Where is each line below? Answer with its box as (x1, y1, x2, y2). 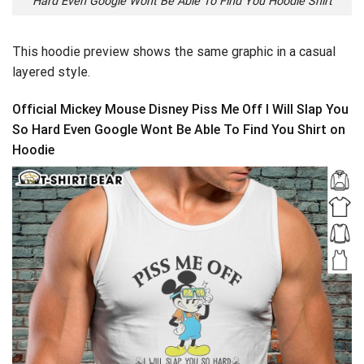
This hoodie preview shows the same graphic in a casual (12, 44, 336, 60)
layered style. (12, 64, 90, 80)
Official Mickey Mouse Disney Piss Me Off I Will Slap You (12, 101, 349, 117)
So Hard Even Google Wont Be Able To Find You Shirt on (12, 121, 345, 137)
